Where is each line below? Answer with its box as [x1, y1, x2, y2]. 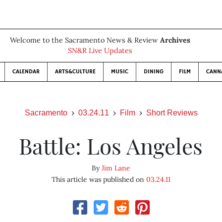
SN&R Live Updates [68, 46, 132, 55]
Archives [160, 36, 190, 45]
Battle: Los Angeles [19, 131, 203, 160]
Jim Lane [101, 164, 130, 172]
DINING [144, 68, 164, 75]
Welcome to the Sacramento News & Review [10, 36, 160, 45]
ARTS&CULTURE [55, 68, 96, 75]
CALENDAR [12, 68, 40, 75]
